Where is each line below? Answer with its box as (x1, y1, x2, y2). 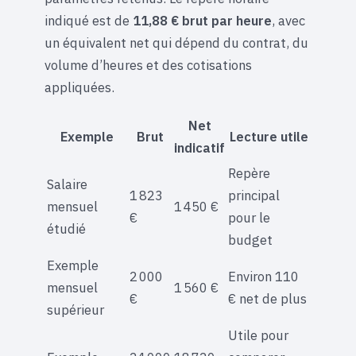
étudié (47, 219, 86, 238)
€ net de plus (228, 289, 307, 308)
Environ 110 (228, 267, 299, 285)
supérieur (47, 300, 104, 319)
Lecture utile (229, 127, 308, 145)
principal (228, 186, 280, 204)
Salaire (47, 175, 87, 193)
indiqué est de (44, 12, 133, 30)
